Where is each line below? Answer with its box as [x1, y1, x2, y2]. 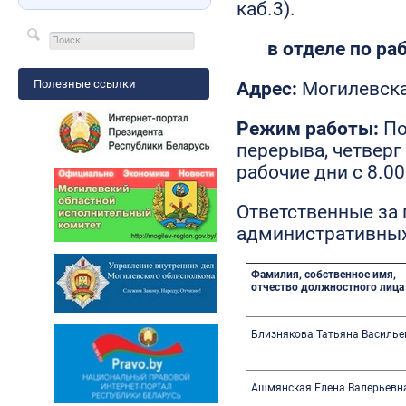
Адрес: [237, 77, 303, 100]
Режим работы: [237, 117, 384, 140]
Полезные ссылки [33, 76, 136, 91]
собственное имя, [304, 267, 397, 281]
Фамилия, [251, 267, 305, 281]
